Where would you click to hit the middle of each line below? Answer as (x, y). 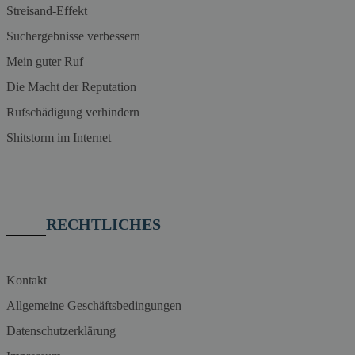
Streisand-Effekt (47, 10)
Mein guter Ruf (45, 61)
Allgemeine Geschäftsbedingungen (94, 305)
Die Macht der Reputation (71, 86)
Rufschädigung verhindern (73, 112)
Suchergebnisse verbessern (73, 36)
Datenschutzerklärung (61, 330)
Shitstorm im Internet (59, 137)
